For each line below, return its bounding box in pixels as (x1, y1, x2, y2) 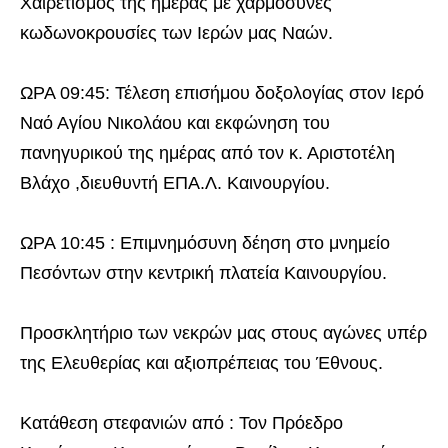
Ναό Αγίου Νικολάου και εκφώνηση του (20, 112, 330, 133)
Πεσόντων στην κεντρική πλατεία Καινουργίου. (20, 262, 387, 283)
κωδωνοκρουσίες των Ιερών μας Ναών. (20, 22, 333, 43)
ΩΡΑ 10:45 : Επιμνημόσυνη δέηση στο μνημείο (20, 232, 390, 253)
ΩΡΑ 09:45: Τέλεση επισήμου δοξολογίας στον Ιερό (20, 82, 424, 103)
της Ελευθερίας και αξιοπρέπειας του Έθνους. (20, 352, 383, 373)
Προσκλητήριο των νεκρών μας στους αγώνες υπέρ (20, 322, 427, 343)
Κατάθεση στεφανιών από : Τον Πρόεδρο (20, 412, 343, 433)
